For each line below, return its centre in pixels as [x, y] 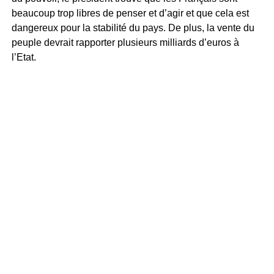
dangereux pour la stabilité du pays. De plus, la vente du [133, 28]
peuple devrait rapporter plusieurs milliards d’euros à [125, 43]
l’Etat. [24, 57]
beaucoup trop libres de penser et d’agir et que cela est [130, 13]
